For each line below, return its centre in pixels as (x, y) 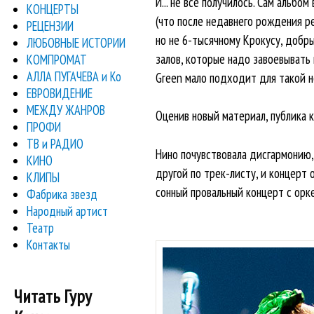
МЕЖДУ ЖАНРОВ (66, 110)
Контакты (49, 244)
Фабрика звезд (62, 194)
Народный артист (68, 211)
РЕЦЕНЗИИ (50, 26)
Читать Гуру (53, 296)
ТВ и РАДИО (55, 143)
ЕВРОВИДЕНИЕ (60, 93)
